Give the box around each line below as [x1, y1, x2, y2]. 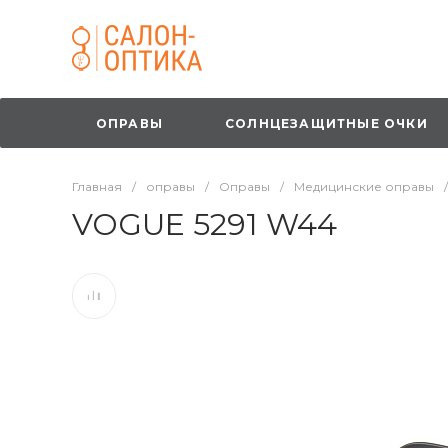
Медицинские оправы [294, 179, 434, 194]
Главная [72, 179, 122, 194]
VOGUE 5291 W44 [72, 206, 337, 243]
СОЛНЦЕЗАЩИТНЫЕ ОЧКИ [225, 115, 428, 131]
